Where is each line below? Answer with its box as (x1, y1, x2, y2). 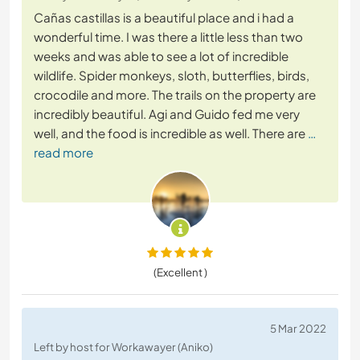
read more (34, 145, 93, 161)
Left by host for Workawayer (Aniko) (34, 340, 213, 354)
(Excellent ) (153, 265, 207, 280)
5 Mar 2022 (270, 321, 326, 336)
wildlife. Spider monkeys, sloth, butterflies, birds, (34, 67, 309, 84)
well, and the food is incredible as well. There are (34, 125, 305, 141)
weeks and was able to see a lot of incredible (34, 48, 288, 64)
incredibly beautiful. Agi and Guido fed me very (34, 106, 300, 122)
